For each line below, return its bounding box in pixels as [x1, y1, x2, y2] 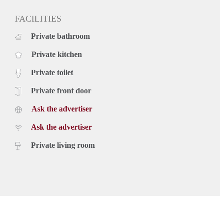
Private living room [31, 140, 95, 149]
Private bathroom [31, 31, 90, 40]
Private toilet [31, 68, 73, 77]
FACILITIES [15, 13, 61, 24]
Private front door [31, 86, 91, 95]
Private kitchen [31, 50, 82, 58]
